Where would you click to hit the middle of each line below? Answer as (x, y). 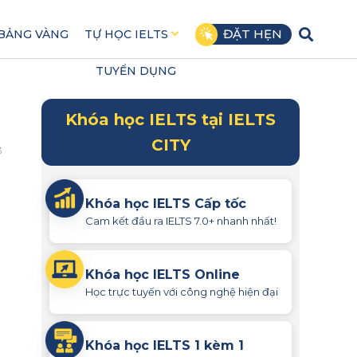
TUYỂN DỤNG (135, 71)
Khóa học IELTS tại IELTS (171, 120)
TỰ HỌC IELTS (126, 34)
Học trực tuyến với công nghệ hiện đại (182, 291)
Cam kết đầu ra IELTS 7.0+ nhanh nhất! (181, 220)
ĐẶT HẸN (252, 34)
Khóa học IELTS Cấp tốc (166, 203)
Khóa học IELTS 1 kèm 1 (165, 345)
